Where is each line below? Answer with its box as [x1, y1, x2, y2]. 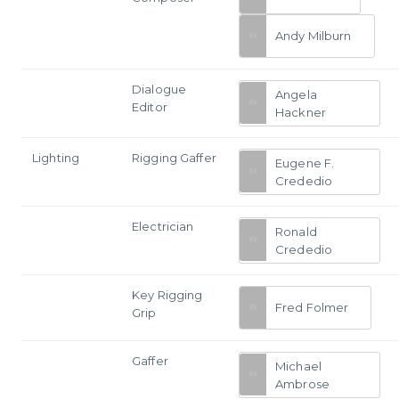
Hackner [275, 104, 326, 119]
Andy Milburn [275, 28, 352, 44]
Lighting [32, 150, 80, 165]
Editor [132, 99, 167, 114]
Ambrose [275, 376, 330, 391]
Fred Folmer [275, 300, 349, 315]
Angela [275, 86, 317, 102]
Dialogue [132, 81, 187, 96]
